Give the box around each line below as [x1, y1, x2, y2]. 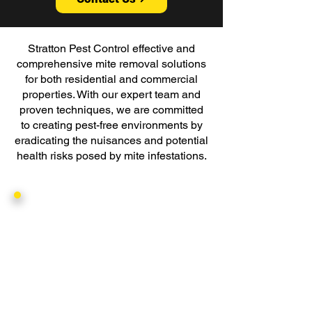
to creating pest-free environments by [20, 118, 203, 132]
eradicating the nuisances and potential [15, 134, 208, 147]
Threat [88, 253, 134, 270]
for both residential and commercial [25, 72, 198, 86]
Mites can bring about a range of [32, 280, 191, 293]
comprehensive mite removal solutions [17, 57, 206, 70]
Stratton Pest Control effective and [28, 42, 195, 55]
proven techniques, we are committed [19, 103, 203, 116]
